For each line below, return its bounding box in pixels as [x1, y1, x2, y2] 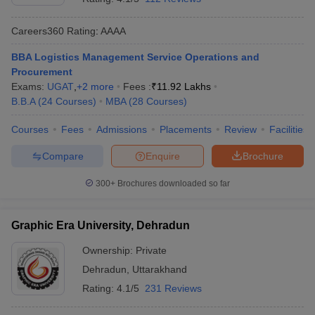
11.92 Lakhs [157, 81, 211, 92]
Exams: [11, 81, 47, 92]
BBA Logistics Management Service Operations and [11, 51, 259, 63]
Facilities [269, 124, 308, 135]
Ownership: [82, 245, 136, 256]
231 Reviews [145, 283, 202, 294]
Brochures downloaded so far [115, 179, 230, 188]
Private [136, 245, 167, 256]
